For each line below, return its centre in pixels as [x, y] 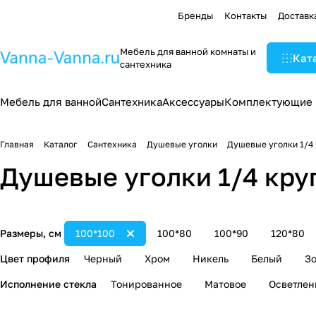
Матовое [225, 284]
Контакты [245, 15]
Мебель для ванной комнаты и [188, 51]
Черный [103, 259]
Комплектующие [268, 102]
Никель [211, 259]
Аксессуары [193, 102]
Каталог [61, 144]
